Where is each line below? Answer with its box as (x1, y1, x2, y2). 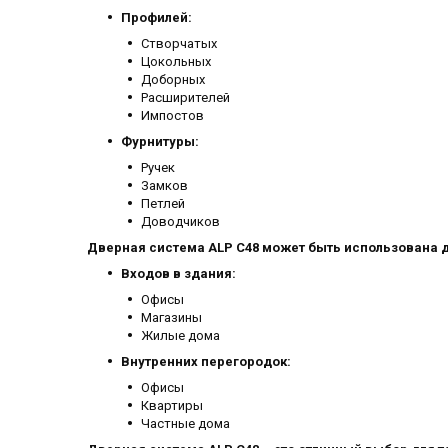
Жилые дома (141, 328, 220, 344)
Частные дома (141, 416, 230, 432)
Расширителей (141, 90, 230, 106)
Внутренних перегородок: (121, 354, 291, 370)
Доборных (141, 72, 205, 88)
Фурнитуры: (121, 134, 199, 150)
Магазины (141, 310, 202, 326)
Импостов (141, 108, 204, 124)
